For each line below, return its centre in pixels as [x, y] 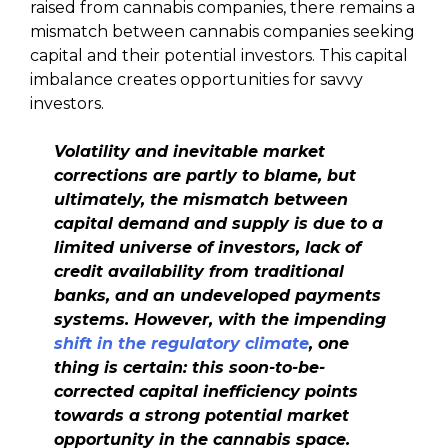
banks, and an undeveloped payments [217, 295]
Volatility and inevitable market [189, 151]
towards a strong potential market [201, 415]
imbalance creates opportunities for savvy [196, 79]
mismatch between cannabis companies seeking [222, 31]
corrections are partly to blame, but [205, 175]
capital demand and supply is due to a [218, 223]
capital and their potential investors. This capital [219, 55]
